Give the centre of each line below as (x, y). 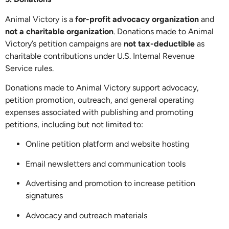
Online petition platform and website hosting (107, 144)
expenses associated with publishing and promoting (99, 112)
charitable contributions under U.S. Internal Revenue (100, 56)
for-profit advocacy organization (137, 19)
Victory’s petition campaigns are (64, 43)
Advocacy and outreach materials (86, 215)
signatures (44, 196)
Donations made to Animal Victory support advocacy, (102, 87)
